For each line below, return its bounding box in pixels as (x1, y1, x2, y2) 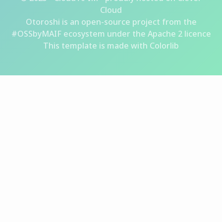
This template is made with (43, 40, 150, 51)
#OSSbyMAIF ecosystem (11, 28, 105, 39)
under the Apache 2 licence (105, 28, 211, 39)
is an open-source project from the (59, 16, 197, 27)
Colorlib (150, 40, 179, 51)
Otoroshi (25, 16, 60, 27)
